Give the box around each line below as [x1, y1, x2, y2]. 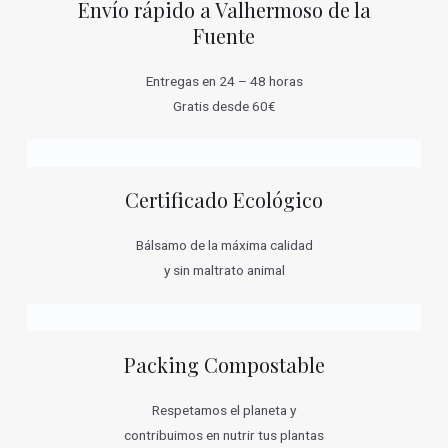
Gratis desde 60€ [172, 97, 276, 114]
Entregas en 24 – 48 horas [145, 72, 303, 89]
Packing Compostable [123, 350, 325, 378]
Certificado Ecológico [125, 186, 323, 214]
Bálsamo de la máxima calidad [135, 237, 313, 254]
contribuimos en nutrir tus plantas [124, 426, 324, 443]
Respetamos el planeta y [152, 401, 296, 418]
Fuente [193, 21, 255, 49]
